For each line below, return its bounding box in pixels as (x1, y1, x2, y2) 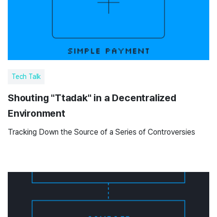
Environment (8, 108, 65, 119)
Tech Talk (12, 73, 41, 80)
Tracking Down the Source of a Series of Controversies (8, 127, 195, 137)
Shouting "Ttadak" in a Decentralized (8, 92, 176, 104)
